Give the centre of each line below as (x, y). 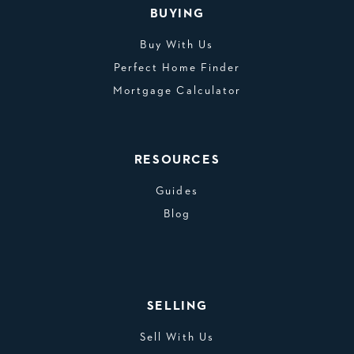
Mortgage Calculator (177, 91)
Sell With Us (177, 337)
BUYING (177, 14)
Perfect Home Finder (177, 68)
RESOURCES (177, 160)
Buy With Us (177, 45)
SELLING (177, 306)
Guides (177, 191)
